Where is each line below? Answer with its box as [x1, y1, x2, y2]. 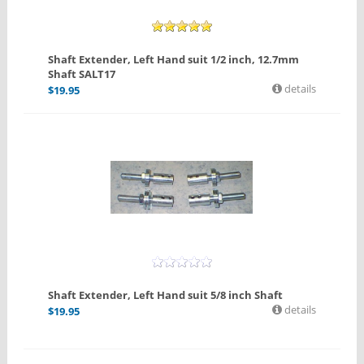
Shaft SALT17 [47, 67, 115, 82]
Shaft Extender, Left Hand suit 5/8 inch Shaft [47, 288, 283, 303]
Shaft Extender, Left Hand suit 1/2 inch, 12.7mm [47, 52, 299, 67]
